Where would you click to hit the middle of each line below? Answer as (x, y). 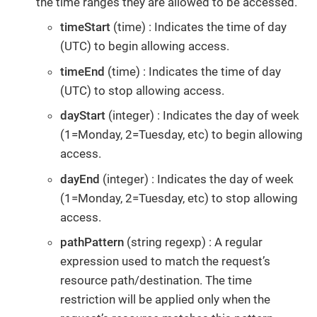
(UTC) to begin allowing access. (145, 46)
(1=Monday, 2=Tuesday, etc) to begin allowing (181, 135)
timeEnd (82, 71)
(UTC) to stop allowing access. (142, 90)
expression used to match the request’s (165, 261)
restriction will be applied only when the (165, 300)
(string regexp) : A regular (193, 242)
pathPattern (92, 242)
